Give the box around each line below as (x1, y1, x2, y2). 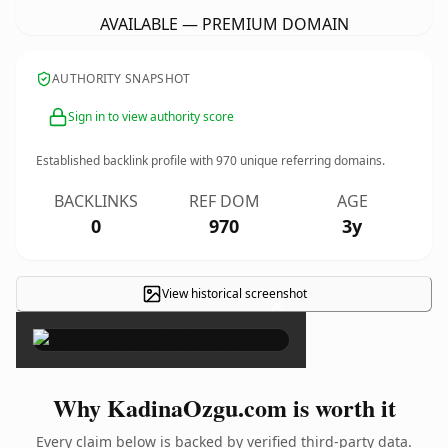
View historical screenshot (161, 285, 307, 302)
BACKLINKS (54, 190, 138, 212)
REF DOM (188, 190, 260, 212)
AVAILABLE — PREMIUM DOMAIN (99, 13, 349, 35)
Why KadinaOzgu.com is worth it (52, 390, 396, 425)
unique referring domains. (237, 152, 385, 169)
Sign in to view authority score (68, 108, 234, 125)
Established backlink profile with (36, 152, 216, 169)
